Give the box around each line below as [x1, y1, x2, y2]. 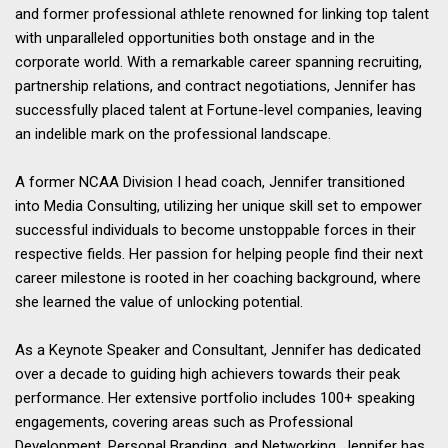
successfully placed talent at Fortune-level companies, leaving [15, 100, 422, 119]
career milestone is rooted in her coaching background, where [15, 268, 421, 287]
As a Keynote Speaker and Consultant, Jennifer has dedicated [15, 340, 421, 359]
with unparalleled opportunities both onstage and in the [15, 28, 375, 47]
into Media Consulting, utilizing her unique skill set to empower [15, 196, 422, 215]
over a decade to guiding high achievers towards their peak [15, 364, 400, 383]
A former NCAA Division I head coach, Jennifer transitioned [15, 172, 405, 191]
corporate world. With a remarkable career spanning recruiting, [15, 52, 422, 71]
